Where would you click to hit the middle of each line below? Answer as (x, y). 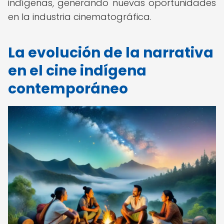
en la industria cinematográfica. (80, 17)
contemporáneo (68, 89)
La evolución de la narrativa (111, 53)
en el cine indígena (77, 71)
